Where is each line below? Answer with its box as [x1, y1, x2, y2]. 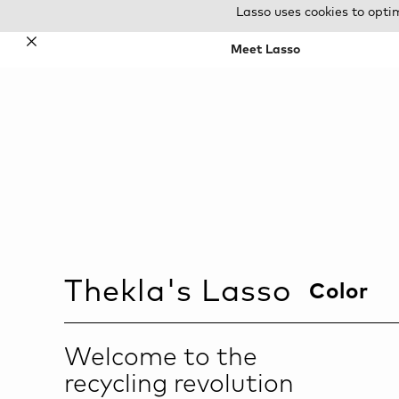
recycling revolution [64, 371, 294, 397]
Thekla [64, 276, 166, 307]
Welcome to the [64, 345, 257, 370]
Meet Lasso [230, 44, 300, 56]
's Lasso [166, 276, 309, 307]
